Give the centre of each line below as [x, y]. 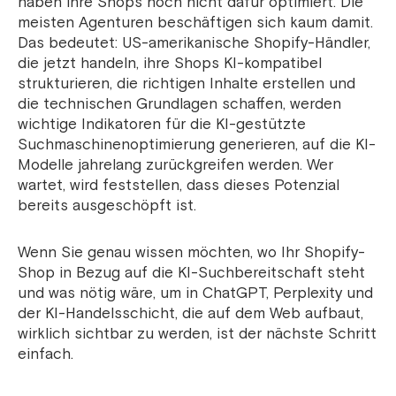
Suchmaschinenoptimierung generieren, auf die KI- [197, 145]
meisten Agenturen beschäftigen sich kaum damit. [195, 23]
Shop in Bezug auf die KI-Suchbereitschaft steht [191, 273]
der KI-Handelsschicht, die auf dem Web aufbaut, [190, 314]
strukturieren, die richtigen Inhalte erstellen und [187, 84]
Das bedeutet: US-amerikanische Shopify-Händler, [194, 43]
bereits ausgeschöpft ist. [107, 206]
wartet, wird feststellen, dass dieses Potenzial [179, 186]
